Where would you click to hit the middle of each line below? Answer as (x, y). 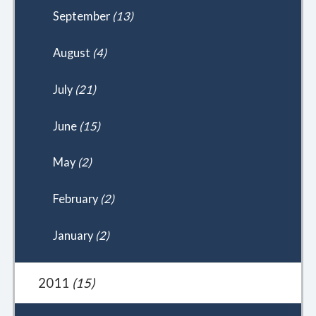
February (76, 199)
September (82, 16)
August (72, 52)
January (74, 236)
